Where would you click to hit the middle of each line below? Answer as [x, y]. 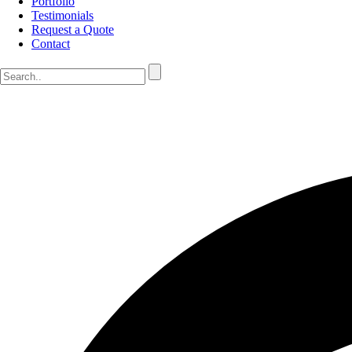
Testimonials [62, 15]
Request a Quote [73, 29]
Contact [51, 44]
